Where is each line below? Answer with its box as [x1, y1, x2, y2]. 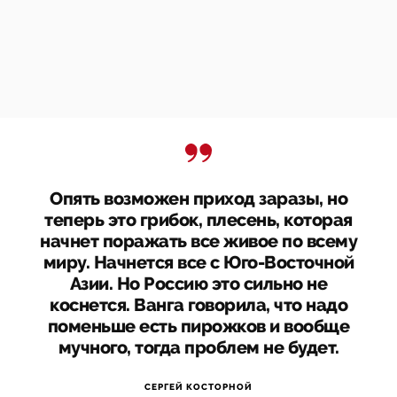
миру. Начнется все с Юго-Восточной [43, 253, 354, 273]
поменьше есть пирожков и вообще [47, 316, 350, 337]
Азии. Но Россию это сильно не [69, 274, 328, 294]
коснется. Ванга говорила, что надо [50, 295, 347, 315]
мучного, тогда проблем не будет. [58, 338, 339, 358]
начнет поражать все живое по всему [40, 231, 357, 252]
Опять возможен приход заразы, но [50, 189, 347, 209]
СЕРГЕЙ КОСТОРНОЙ [144, 382, 253, 393]
